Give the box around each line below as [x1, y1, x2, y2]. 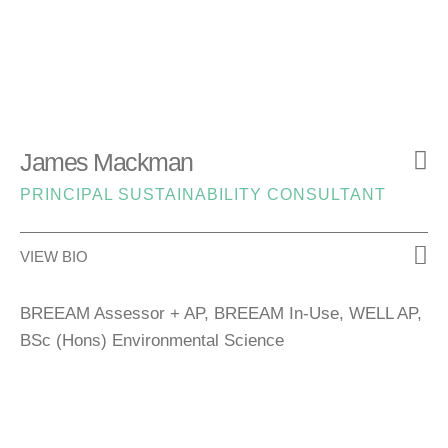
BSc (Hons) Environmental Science [20, 331, 284, 351]
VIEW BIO [20, 248, 88, 266]
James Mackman [20, 148, 193, 177]
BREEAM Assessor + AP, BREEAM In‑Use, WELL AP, [20, 304, 422, 324]
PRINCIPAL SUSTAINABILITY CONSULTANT [20, 186, 386, 204]
